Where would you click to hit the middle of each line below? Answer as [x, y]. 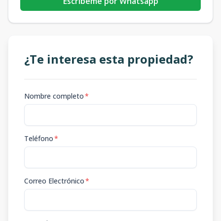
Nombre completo [54, 96]
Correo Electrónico [54, 181]
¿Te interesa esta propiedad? [109, 59]
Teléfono [39, 138]
